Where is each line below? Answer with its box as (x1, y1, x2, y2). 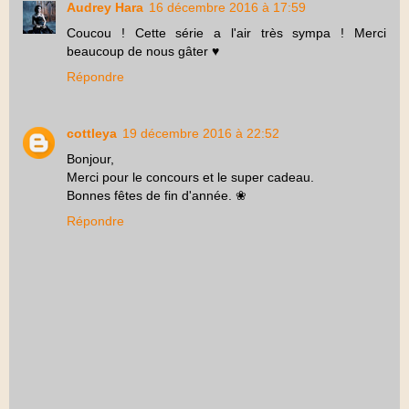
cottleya (67, 126, 117, 142)
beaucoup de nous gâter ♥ (67, 44, 219, 59)
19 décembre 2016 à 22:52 (122, 126, 279, 142)
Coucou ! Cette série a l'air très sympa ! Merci (67, 26, 386, 41)
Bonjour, (67, 152, 114, 167)
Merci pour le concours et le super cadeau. (67, 170, 314, 185)
